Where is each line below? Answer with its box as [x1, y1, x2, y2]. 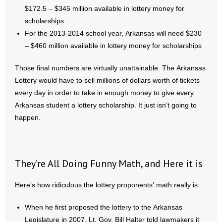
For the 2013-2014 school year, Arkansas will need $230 [25, 30, 202, 37]
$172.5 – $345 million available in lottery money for [25, 5, 184, 12]
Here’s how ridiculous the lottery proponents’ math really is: [15, 181, 200, 188]
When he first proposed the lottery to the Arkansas [25, 204, 182, 211]
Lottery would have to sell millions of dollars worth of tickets [15, 77, 200, 84]
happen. [15, 114, 41, 121]
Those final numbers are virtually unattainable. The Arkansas [15, 64, 206, 71]
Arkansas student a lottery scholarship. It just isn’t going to [15, 102, 197, 109]
